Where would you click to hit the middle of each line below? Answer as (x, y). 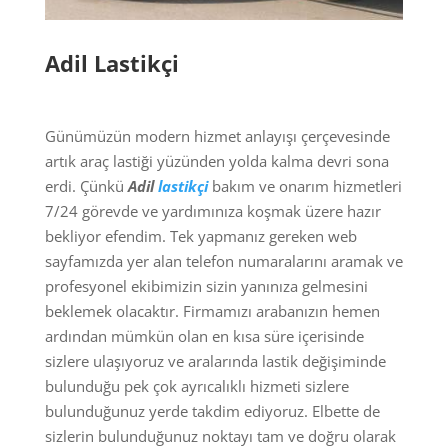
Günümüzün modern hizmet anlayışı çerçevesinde (217, 135)
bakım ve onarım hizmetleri (304, 185)
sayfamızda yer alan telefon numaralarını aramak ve (223, 260)
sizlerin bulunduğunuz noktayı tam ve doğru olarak (220, 435)
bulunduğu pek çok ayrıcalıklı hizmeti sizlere (196, 385)
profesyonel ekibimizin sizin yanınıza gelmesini (206, 285)
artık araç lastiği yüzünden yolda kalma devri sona (216, 160)
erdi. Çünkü (86, 185)
